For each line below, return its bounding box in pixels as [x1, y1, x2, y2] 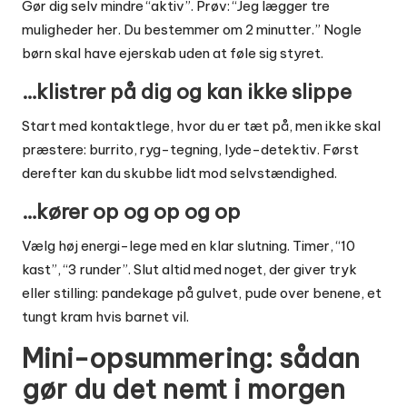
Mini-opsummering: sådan [22, 342, 360, 376]
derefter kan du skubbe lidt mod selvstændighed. [22, 164, 337, 183]
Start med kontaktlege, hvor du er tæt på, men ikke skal [22, 117, 381, 135]
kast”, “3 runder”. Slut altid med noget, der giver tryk [22, 261, 357, 279]
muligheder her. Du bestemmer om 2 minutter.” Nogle [22, 21, 362, 39]
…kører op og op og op [22, 199, 241, 225]
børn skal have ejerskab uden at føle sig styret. [22, 45, 323, 63]
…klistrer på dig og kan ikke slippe [22, 79, 352, 105]
